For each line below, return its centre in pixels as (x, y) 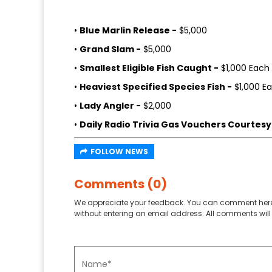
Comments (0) (121, 184)
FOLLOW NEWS (119, 152)
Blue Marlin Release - (128, 31)
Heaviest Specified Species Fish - (156, 87)
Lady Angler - (110, 106)
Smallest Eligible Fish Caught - (149, 68)
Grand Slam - (110, 49)
